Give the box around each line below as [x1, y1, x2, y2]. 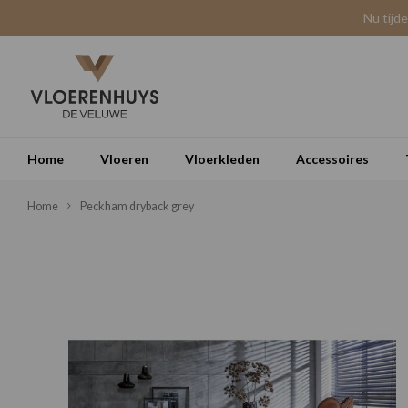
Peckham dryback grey [80, 199, 194, 213]
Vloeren [100, 150, 148, 167]
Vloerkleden [185, 150, 260, 167]
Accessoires [296, 150, 369, 167]
